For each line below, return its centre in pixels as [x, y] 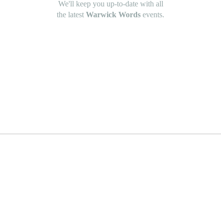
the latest [71, 15]
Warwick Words [113, 15]
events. [152, 15]
